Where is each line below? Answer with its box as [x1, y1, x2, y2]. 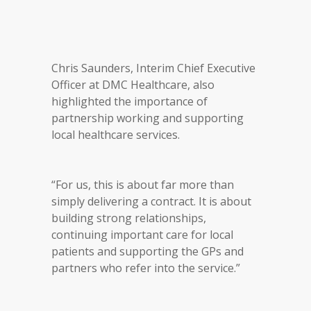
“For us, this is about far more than [51, 177, 234, 192]
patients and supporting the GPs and [51, 244, 244, 259]
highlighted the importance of [51, 94, 208, 109]
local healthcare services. [51, 127, 180, 142]
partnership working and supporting [51, 110, 244, 126]
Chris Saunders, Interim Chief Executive [51, 60, 255, 76]
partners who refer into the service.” [51, 260, 240, 276]
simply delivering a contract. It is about [51, 194, 251, 209]
